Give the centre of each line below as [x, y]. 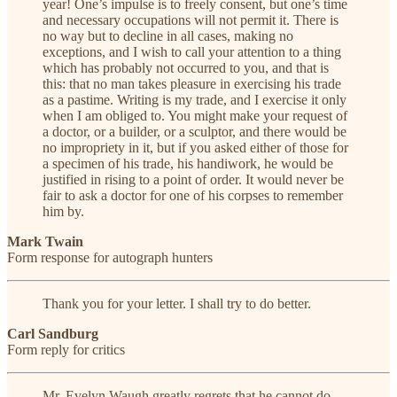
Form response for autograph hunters [110, 258]
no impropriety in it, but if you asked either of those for [195, 148]
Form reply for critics [66, 350]
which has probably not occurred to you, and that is [186, 68]
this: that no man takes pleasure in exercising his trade [192, 84]
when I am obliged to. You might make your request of [195, 116]
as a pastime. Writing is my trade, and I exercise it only [195, 100]
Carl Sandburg [53, 334]
